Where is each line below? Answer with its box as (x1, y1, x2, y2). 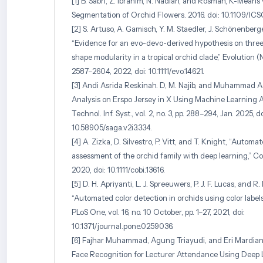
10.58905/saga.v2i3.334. (72, 123, 152, 133)
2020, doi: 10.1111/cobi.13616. (72, 165, 165, 175)
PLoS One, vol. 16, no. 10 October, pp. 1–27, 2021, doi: (72, 207, 245, 217)
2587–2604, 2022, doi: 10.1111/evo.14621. (72, 66, 204, 76)
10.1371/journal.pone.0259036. (72, 221, 174, 231)
